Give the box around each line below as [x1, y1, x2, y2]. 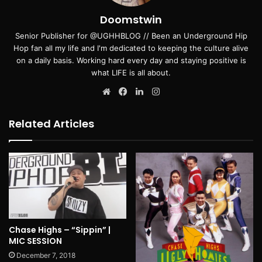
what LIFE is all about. [91, 68, 171, 78]
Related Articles [9, 116, 94, 132]
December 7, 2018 [16, 251, 75, 260]
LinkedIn [146, 85, 181, 97]
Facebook [129, 85, 170, 97]
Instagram [162, 85, 203, 97]
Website [113, 85, 146, 97]
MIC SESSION [9, 235, 62, 247]
